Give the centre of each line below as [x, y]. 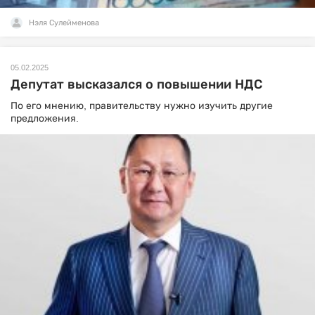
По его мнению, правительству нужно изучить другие [142, 105]
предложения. [45, 118]
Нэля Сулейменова [64, 22]
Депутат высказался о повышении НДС [136, 84]
